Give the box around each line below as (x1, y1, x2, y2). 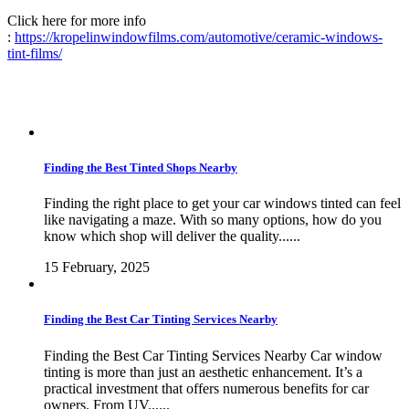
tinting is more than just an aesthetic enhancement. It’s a (44, 363, 362, 380)
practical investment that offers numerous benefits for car (44, 380, 369, 396)
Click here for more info (7, 12, 146, 28)
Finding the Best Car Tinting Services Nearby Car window (44, 347, 383, 363)
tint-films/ (7, 45, 62, 61)
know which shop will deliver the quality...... (44, 228, 300, 245)
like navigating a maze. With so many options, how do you (44, 212, 382, 228)
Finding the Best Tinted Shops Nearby (44, 161, 237, 175)
